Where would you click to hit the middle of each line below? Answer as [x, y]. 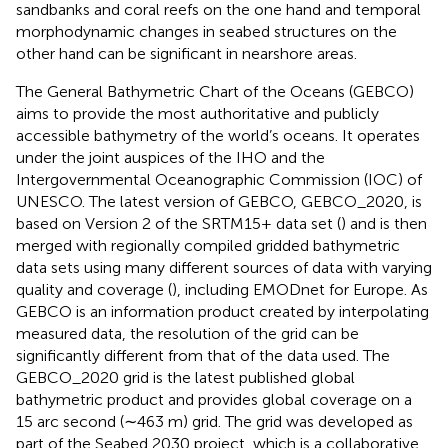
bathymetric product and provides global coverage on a [214, 400]
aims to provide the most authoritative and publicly [197, 114]
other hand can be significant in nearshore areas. [186, 54]
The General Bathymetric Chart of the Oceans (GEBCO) [215, 92]
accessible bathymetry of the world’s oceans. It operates [218, 136]
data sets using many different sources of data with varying [224, 268]
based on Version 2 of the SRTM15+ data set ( [178, 224]
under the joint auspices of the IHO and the [170, 158]
